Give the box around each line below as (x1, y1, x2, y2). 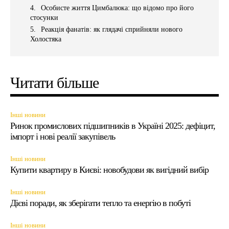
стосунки (30, 13, 58, 21)
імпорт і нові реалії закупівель (10, 131, 115, 142)
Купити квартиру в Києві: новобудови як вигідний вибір (10, 164, 209, 175)
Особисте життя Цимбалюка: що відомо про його (41, 4, 194, 12)
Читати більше (10, 74, 99, 91)
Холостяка (30, 35, 61, 43)
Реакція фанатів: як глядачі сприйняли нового (41, 25, 182, 33)
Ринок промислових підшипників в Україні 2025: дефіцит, (10, 120, 215, 131)
